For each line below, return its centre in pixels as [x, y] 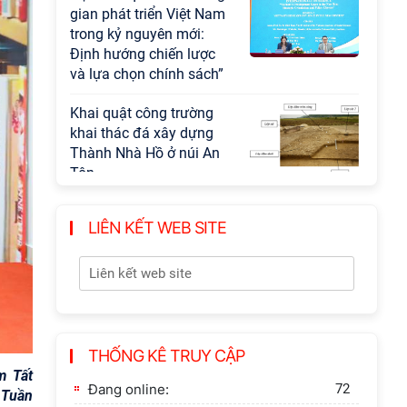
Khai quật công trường [142, 113]
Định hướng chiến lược [143, 54]
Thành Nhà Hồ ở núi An [145, 153]
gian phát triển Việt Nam [148, 14]
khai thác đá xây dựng [142, 133]
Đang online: [129, 389]
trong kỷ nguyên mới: [137, 34]
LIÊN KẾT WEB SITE [157, 228]
